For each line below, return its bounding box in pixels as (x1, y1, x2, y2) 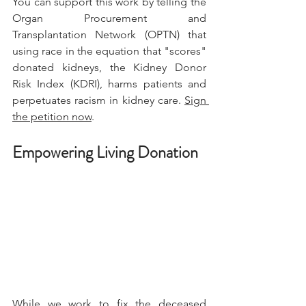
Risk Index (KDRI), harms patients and (12, 77, 206, 91)
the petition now (12, 110, 92, 124)
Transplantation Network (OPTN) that (12, 28, 206, 42)
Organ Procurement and (12, 12, 206, 25)
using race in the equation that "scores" (12, 44, 206, 58)
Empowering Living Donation (12, 141, 198, 165)
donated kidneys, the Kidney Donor (12, 61, 206, 74)
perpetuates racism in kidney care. (12, 94, 184, 107)
